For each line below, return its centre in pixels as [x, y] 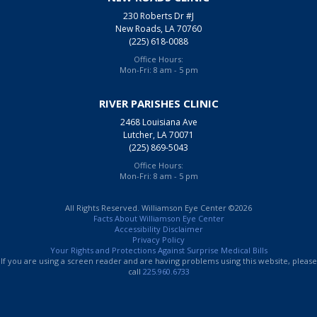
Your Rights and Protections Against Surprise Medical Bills [158, 250]
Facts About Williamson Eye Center [158, 218]
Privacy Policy [158, 239]
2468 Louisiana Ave [158, 122]
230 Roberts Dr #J [158, 16]
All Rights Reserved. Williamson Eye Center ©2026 [158, 207]
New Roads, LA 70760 [158, 28]
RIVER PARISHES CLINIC [158, 103]
